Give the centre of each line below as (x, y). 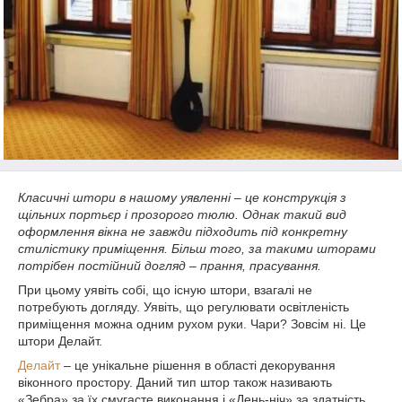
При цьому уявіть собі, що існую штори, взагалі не (165, 290)
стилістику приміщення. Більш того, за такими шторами (197, 249)
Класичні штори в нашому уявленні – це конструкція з (182, 197)
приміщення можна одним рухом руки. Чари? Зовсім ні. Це (192, 324)
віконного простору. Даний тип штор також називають (175, 382)
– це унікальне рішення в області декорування (198, 365)
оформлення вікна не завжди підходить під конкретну (183, 232)
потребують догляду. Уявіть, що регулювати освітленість (184, 307)
